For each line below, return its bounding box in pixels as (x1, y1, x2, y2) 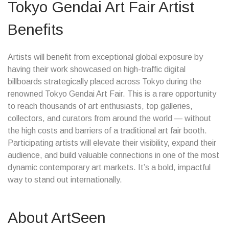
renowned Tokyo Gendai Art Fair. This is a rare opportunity (8, 89, 216, 98)
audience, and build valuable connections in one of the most (8, 151, 219, 159)
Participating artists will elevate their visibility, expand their (8, 139, 216, 147)
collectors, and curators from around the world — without (8, 114, 211, 123)
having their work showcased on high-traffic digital (8, 65, 186, 74)
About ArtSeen (8, 209, 106, 226)
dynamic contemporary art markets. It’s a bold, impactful (8, 163, 211, 172)
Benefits (8, 21, 63, 38)
